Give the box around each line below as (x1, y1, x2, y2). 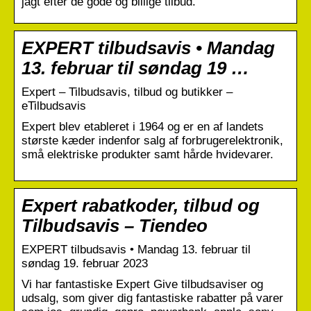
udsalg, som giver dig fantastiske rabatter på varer (22, 291, 283, 305)
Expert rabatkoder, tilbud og (22, 195, 260, 215)
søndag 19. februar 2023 (22, 256, 148, 270)
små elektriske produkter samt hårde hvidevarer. (22, 147, 274, 161)
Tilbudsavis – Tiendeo (22, 215, 208, 235)
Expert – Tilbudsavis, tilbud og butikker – (22, 85, 233, 99)
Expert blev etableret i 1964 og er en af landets (22, 119, 264, 133)
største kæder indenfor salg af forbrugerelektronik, (22, 133, 283, 147)
